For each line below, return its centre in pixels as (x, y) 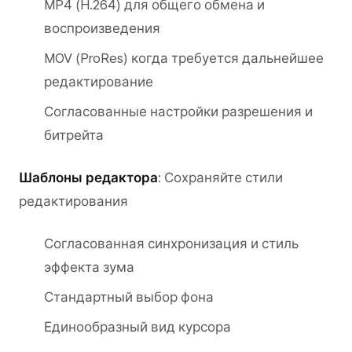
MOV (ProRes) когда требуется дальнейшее (184, 58)
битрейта (74, 135)
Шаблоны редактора (88, 178)
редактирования (73, 201)
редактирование (99, 82)
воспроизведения (102, 28)
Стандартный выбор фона (129, 297)
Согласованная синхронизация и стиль (171, 244)
